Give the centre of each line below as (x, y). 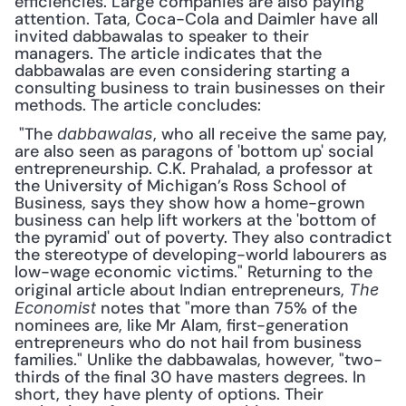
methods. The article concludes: (138, 105)
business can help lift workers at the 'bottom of (195, 220)
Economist (55, 308)
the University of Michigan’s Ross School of (180, 186)
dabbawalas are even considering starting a (182, 71)
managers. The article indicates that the (168, 53)
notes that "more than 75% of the (227, 308)
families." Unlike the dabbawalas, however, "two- (198, 360)
